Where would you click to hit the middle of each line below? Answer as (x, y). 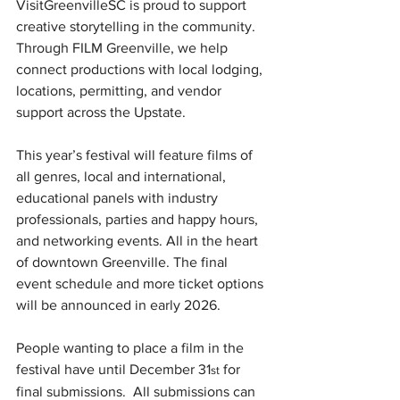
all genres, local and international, (123, 176)
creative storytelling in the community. (137, 26)
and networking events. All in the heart (139, 241)
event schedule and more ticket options (142, 283)
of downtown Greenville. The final (124, 262)
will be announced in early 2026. (118, 305)
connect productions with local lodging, (141, 69)
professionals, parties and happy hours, (139, 219)
